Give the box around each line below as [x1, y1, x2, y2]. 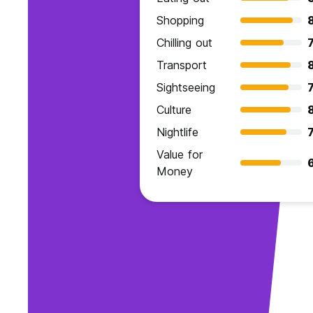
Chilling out [156, 36, 212, 50]
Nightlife [156, 125, 198, 140]
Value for [156, 147, 203, 162]
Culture [156, 103, 191, 117]
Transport [156, 58, 207, 73]
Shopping [156, 13, 204, 28]
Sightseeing [156, 80, 215, 95]
